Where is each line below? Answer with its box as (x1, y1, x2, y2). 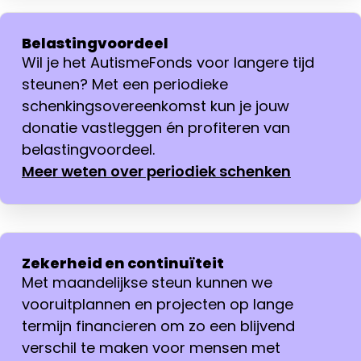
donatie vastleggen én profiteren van (22, 118, 290, 139)
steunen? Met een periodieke (22, 74, 228, 95)
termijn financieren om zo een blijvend (22, 316, 295, 337)
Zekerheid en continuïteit (22, 253, 224, 274)
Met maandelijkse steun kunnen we (22, 272, 272, 293)
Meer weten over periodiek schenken (22, 161, 291, 182)
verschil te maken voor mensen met (22, 338, 280, 359)
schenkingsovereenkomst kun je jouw (22, 96, 289, 117)
